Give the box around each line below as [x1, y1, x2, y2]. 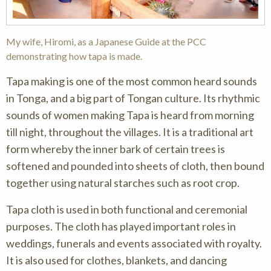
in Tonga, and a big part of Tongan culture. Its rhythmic [6, 91, 260, 105]
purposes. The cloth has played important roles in [6, 220, 236, 233]
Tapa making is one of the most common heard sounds [6, 74, 257, 88]
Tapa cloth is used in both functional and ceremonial [6, 203, 247, 216]
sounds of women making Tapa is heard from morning [6, 108, 254, 122]
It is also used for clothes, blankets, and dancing [6, 253, 227, 267]
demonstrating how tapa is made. [6, 50, 142, 62]
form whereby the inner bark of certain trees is [6, 142, 225, 155]
